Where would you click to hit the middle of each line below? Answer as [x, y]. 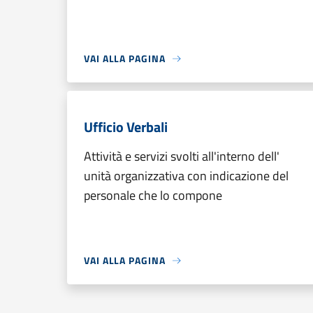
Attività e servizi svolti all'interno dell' [182, 156]
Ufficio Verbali [126, 127]
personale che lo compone [153, 195]
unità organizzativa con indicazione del [186, 176]
